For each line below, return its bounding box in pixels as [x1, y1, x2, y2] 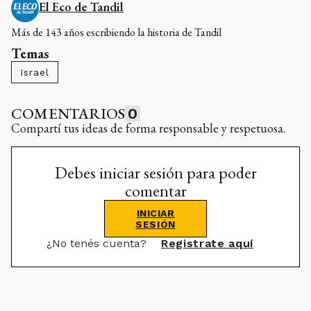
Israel [20, 67, 49, 78]
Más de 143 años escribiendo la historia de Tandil [11, 25, 221, 40]
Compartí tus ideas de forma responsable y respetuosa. [11, 120, 285, 137]
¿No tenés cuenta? [47, 237, 151, 251]
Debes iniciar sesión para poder [54, 162, 257, 184]
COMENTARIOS [11, 103, 126, 124]
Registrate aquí [161, 237, 253, 251]
